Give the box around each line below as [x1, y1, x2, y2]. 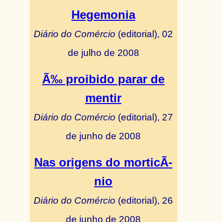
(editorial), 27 [118, 111, 173, 122]
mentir [85, 91, 121, 105]
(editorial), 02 [118, 28, 173, 39]
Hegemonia [71, 8, 135, 21]
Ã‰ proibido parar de [42, 72, 165, 86]
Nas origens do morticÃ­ [34, 156, 172, 169]
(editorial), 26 [118, 195, 173, 206]
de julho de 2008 [67, 47, 139, 58]
